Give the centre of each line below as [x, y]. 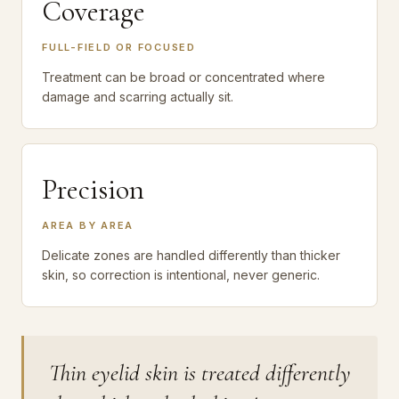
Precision [93, 189]
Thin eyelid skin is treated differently [200, 372]
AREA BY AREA [88, 225]
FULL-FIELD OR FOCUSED [119, 47]
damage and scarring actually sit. [138, 96]
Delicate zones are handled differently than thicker [191, 255]
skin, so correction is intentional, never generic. [181, 274]
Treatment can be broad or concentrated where [183, 77]
